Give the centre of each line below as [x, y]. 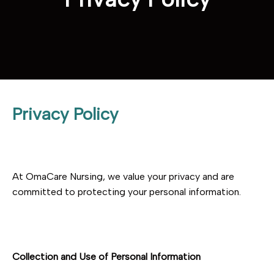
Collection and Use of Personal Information [106, 257]
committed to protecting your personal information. [127, 192]
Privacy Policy [65, 114]
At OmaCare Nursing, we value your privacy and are [123, 176]
